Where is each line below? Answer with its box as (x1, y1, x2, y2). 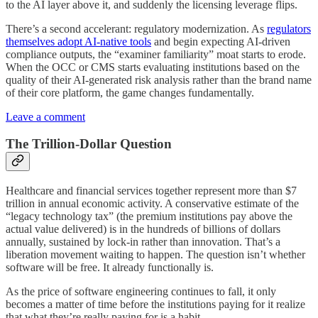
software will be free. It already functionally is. (6, 261, 214, 274)
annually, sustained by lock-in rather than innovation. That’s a (6, 236, 280, 248)
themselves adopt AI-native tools (6, 35, 151, 48)
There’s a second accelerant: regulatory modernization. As (6, 22, 267, 35)
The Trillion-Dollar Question (6, 136, 172, 152)
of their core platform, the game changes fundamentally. (6, 86, 254, 99)
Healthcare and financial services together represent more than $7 (6, 185, 297, 197)
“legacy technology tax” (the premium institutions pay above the (6, 210, 292, 223)
